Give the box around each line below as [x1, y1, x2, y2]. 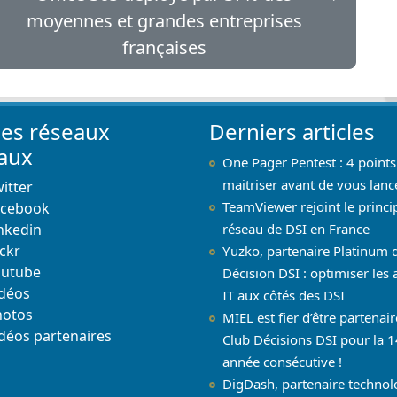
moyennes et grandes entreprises [26, 9, 302, 33]
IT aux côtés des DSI [222, 285, 345, 304]
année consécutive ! [222, 352, 342, 370]
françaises [121, 35, 206, 59]
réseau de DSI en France [222, 219, 370, 237]
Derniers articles [209, 116, 375, 146]
